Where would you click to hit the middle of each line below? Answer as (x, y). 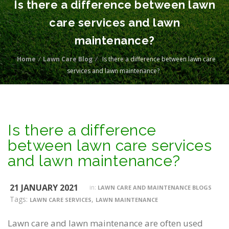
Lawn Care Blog (68, 59)
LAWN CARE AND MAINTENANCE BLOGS (155, 188)
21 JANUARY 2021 (44, 188)
